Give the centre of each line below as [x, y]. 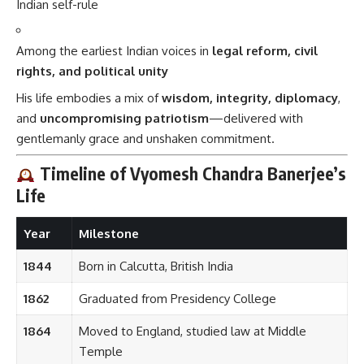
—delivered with [256, 118]
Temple [100, 352]
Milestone [108, 234]
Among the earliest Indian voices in [114, 51]
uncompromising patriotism [124, 118]
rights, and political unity [92, 71]
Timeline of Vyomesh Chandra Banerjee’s [191, 173]
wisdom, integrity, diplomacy [250, 97]
